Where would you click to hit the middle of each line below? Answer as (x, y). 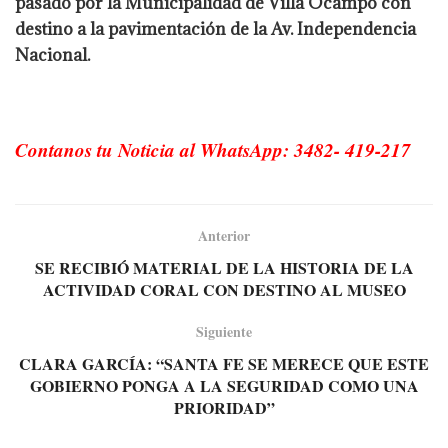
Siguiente (224, 331)
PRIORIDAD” (224, 407)
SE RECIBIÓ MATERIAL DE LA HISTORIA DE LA (224, 267)
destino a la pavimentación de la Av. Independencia (215, 28)
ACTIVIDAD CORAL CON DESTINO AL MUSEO (224, 289)
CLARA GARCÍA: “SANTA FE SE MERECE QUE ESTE (224, 363)
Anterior (224, 235)
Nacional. (52, 54)
